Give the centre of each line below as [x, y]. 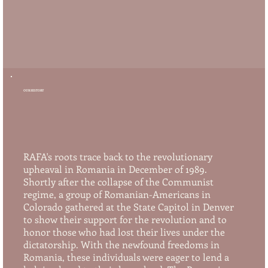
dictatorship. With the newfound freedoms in [121, 244]
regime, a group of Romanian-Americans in [117, 194]
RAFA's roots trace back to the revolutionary [118, 156]
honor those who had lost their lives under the [124, 232]
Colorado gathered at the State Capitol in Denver [128, 206]
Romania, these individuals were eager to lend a [126, 257]
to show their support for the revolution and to [125, 219]
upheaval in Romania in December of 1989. [115, 169]
